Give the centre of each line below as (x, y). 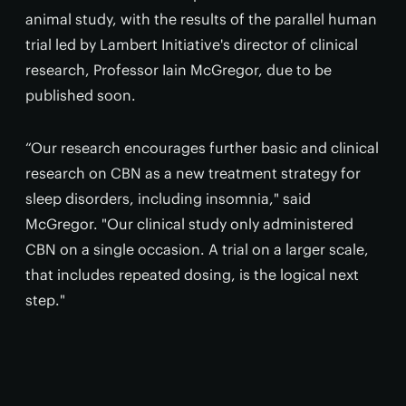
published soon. (81, 96)
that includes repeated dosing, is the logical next (192, 275)
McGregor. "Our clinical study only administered (189, 224)
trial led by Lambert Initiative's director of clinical (192, 45)
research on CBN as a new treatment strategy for (193, 174)
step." (45, 300)
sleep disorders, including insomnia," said (168, 199)
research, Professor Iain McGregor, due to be (179, 70)
